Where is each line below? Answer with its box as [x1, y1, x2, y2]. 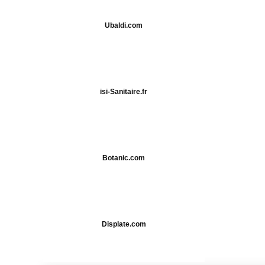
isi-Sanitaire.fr [100, 87, 148, 96]
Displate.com [101, 219, 146, 228]
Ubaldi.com [105, 21, 143, 30]
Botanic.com [102, 153, 146, 162]
